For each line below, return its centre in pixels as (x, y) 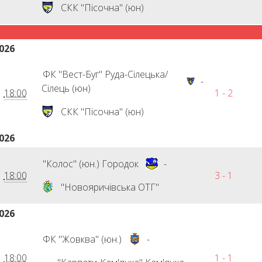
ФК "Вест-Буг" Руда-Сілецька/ (105, 74)
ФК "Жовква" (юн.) (82, 239)
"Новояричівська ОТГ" (110, 187)
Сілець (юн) (66, 88)
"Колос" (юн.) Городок (90, 164)
